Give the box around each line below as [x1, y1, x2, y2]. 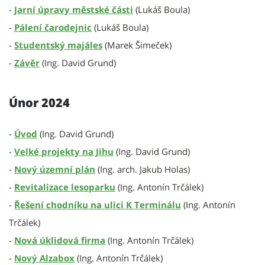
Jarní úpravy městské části [14, 4, 133, 15]
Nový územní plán [14, 163, 95, 175]
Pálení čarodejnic [14, 21, 92, 33]
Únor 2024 [9, 95, 70, 111]
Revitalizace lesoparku [14, 181, 115, 193]
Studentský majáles [14, 39, 102, 51]
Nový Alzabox [14, 252, 75, 264]
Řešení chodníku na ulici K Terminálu [14, 199, 181, 211]
